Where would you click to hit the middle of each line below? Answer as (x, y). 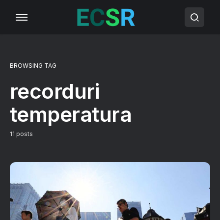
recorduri (55, 91)
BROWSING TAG (33, 66)
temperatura (71, 114)
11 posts (21, 134)
